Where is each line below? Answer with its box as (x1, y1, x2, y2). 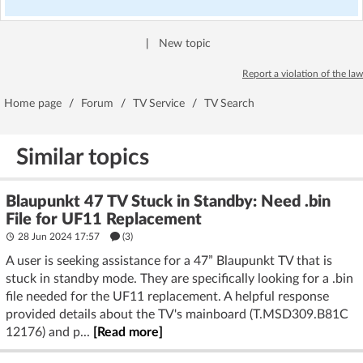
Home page (4, 98, 62, 109)
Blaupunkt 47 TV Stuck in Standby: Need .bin (6, 194, 331, 210)
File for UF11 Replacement (6, 211, 202, 228)
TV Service (133, 98, 185, 109)
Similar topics (16, 146, 149, 169)
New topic (159, 38, 211, 49)
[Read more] (93, 326, 163, 339)
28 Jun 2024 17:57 (15, 232, 102, 241)
